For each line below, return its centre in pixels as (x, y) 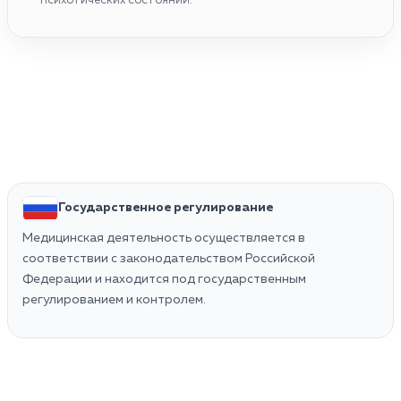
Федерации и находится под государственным (164, 279)
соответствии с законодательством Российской (169, 258)
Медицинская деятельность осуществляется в (164, 238)
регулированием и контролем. (114, 299)
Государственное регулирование (166, 208)
